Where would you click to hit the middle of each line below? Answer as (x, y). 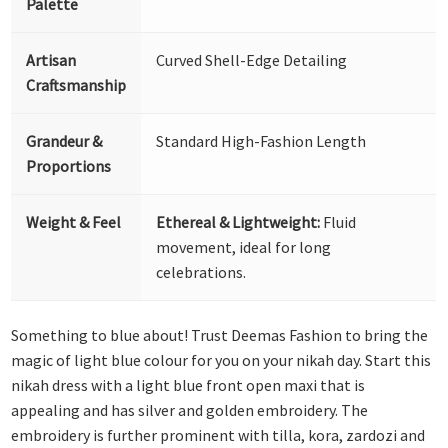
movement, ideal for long (244, 246)
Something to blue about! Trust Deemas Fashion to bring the (220, 335)
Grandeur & (64, 140)
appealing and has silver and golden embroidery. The (190, 410)
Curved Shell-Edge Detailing (252, 59)
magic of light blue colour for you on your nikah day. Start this (221, 360)
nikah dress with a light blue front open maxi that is (188, 385)
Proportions (69, 165)
